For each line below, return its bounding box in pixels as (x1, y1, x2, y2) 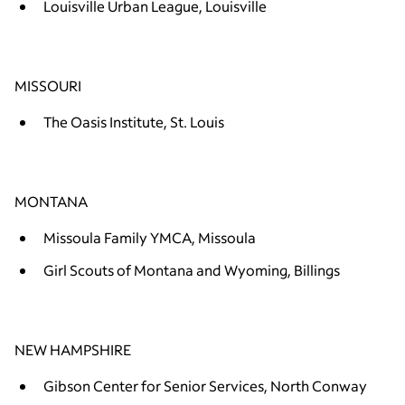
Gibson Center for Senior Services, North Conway (43, 375, 367, 395)
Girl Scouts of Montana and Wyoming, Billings (43, 259, 340, 279)
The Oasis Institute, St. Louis (43, 111, 224, 131)
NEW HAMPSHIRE (14, 339, 131, 359)
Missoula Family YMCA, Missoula (43, 227, 256, 247)
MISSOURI (14, 75, 81, 95)
